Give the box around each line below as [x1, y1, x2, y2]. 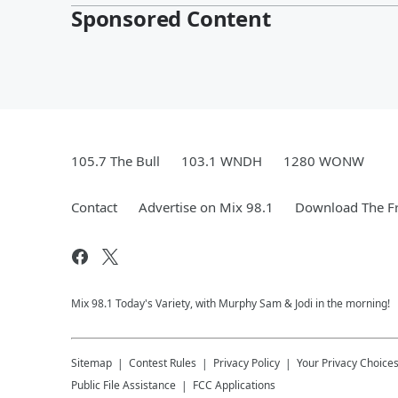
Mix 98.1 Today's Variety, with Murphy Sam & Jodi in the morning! [71, 296, 390, 311]
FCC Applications [193, 378, 275, 393]
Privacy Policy [213, 355, 280, 370]
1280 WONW [283, 152, 364, 170]
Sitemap [71, 355, 112, 370]
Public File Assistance [71, 378, 176, 393]
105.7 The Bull [71, 152, 160, 170]
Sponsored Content [71, 4, 271, 33]
